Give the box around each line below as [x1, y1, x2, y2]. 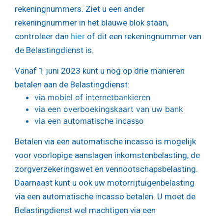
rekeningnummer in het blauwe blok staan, [15, 18, 168, 28]
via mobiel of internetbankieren [34, 92, 150, 103]
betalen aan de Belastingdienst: [15, 80, 130, 90]
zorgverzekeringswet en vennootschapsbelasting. [15, 164, 198, 174]
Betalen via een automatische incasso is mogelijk [15, 137, 196, 147]
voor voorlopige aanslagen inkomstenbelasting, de [15, 150, 200, 161]
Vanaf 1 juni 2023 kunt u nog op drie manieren [15, 66, 185, 76]
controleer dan [15, 31, 71, 42]
